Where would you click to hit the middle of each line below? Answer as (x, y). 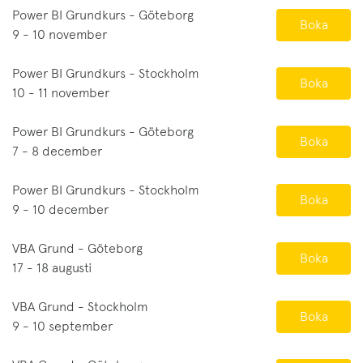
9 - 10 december (60, 210)
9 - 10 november (60, 35)
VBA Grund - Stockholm (80, 307)
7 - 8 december (57, 152)
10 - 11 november (61, 93)
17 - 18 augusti (52, 268)
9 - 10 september (62, 327)
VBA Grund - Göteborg (77, 249)
